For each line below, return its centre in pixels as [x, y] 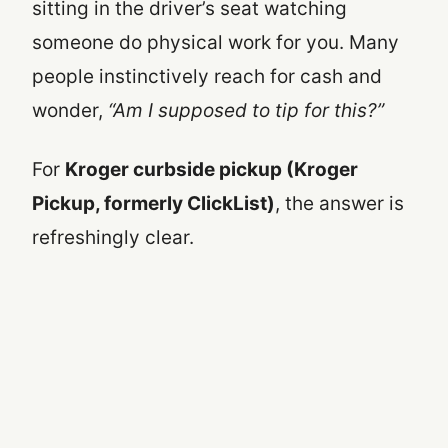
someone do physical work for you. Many [215, 42]
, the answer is [339, 203]
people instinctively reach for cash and [207, 76]
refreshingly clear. [113, 237]
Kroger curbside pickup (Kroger [211, 169]
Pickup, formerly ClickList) [153, 203]
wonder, [70, 110]
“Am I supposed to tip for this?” [246, 110]
